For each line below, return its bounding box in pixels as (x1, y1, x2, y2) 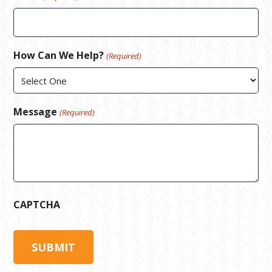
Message (13, 105, 58, 119)
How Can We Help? (13, 49, 104, 63)
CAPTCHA (13, 198, 61, 212)
